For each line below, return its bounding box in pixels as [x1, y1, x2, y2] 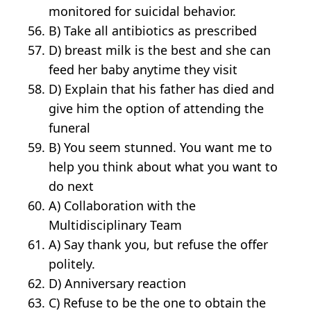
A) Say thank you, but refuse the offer [49, 236, 269, 253]
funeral [49, 119, 91, 137]
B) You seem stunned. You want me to [49, 139, 273, 156]
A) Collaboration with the [49, 197, 196, 215]
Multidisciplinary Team [49, 217, 183, 234]
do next [49, 178, 94, 195]
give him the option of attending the [49, 100, 264, 117]
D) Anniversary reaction [49, 275, 187, 292]
